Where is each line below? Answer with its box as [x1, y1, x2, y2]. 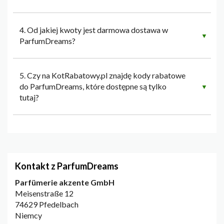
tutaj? [19, 92, 39, 102]
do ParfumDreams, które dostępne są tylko [19, 81, 166, 91]
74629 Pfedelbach [15, 199, 78, 209]
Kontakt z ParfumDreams [15, 160, 118, 172]
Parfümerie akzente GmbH [15, 177, 114, 187]
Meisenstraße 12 [15, 188, 73, 198]
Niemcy [15, 210, 42, 220]
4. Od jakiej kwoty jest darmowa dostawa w [19, 25, 168, 35]
